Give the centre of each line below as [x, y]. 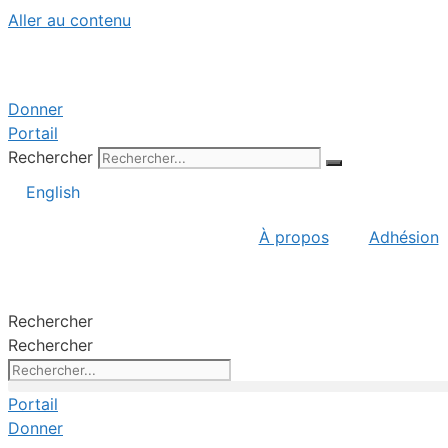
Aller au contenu [69, 20]
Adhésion [403, 236]
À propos [293, 236]
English [53, 191]
